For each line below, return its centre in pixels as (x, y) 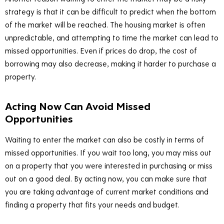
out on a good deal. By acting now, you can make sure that (106, 179)
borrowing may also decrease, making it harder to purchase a (110, 64)
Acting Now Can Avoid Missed (78, 106)
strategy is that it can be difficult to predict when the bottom (110, 12)
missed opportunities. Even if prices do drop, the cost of (101, 51)
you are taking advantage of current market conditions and (107, 192)
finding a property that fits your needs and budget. (92, 205)
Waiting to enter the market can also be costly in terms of (104, 140)
